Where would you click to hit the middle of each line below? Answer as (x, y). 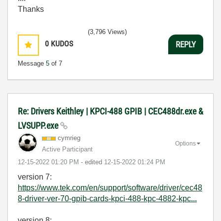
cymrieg (69, 138)
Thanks (31, 9)
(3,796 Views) (107, 32)
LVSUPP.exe (39, 126)
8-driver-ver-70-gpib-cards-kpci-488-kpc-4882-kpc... (107, 199)
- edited (92, 162)
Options (185, 143)
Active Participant (67, 149)
